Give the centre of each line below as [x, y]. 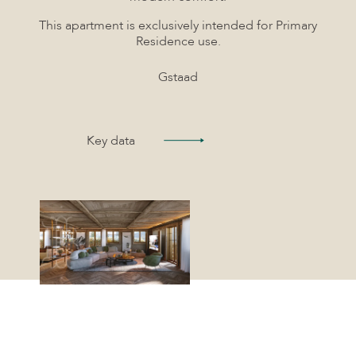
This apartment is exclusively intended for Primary [178, 25]
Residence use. [178, 41]
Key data [111, 141]
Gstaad [178, 77]
